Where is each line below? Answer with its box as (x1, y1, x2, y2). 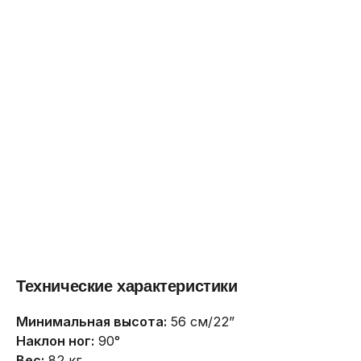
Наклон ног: (16, 332, 94, 349)
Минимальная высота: (16, 313, 167, 330)
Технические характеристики (16, 276, 238, 295)
